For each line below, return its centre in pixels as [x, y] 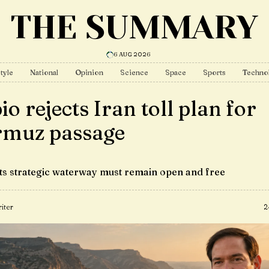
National [44, 72]
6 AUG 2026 [132, 54]
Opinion [89, 72]
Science [134, 72]
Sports [214, 72]
